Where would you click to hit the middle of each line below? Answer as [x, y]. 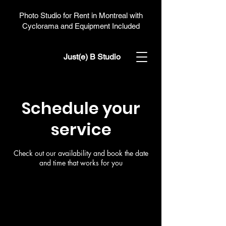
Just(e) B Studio [92, 57]
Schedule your [81, 108]
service [81, 129]
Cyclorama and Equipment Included [81, 26]
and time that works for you [81, 163]
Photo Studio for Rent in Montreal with [81, 15]
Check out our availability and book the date [81, 153]
